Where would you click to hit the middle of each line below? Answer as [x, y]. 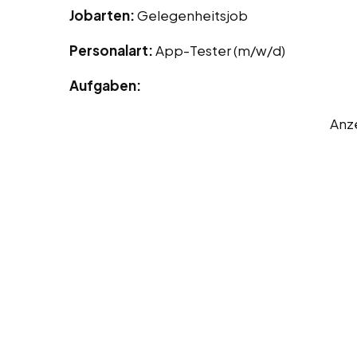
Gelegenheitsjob [192, 16]
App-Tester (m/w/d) [220, 51]
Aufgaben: [105, 86]
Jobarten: [103, 16]
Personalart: [112, 51]
